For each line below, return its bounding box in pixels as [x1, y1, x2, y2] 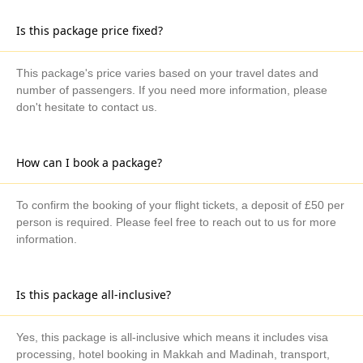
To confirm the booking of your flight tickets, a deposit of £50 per [16, 198, 344, 211]
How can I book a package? [16, 154, 162, 170]
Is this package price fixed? [16, 22, 163, 38]
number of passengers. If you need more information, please [16, 83, 327, 96]
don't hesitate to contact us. [16, 100, 157, 113]
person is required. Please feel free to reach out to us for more [16, 215, 336, 228]
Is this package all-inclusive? [16, 286, 171, 302]
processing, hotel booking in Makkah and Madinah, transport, [16, 347, 330, 361]
